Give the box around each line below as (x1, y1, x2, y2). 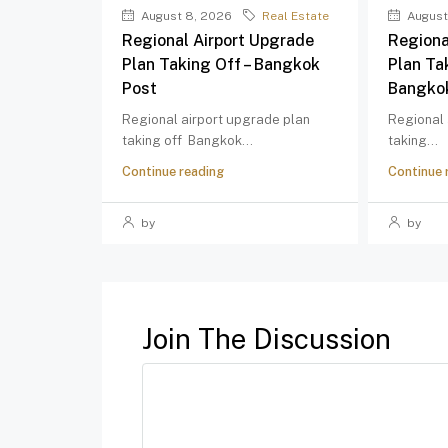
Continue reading (122, 164, 224, 179)
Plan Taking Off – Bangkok (122, 55, 320, 74)
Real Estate (262, 9, 329, 23)
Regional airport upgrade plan (122, 112, 310, 127)
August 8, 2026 (138, 9, 232, 23)
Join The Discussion (142, 322, 391, 355)
